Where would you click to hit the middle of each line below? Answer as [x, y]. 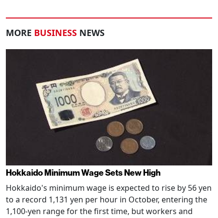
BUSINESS [55, 33]
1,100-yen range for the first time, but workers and [99, 211]
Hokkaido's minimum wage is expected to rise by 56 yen [109, 188]
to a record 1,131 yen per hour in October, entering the [107, 199]
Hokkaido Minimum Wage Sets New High [83, 173]
